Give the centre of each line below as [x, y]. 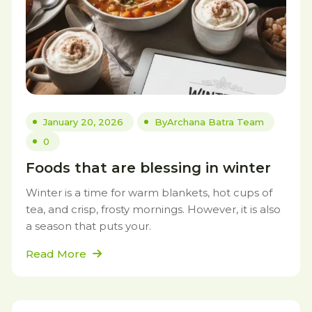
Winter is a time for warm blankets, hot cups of [149, 193]
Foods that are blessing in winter [148, 168]
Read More [57, 254]
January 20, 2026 [83, 122]
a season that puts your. [88, 226]
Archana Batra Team [216, 122]
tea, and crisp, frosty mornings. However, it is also [153, 209]
